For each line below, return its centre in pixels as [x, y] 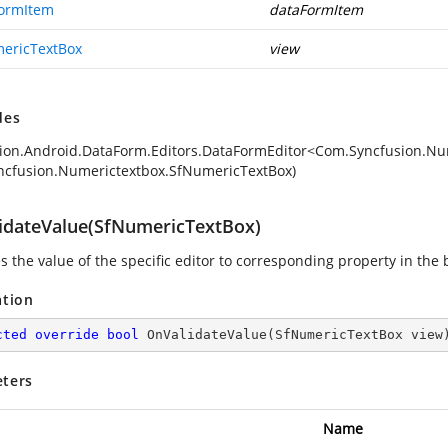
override [67, 334]
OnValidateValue [207, 334]
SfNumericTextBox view [359, 334]
